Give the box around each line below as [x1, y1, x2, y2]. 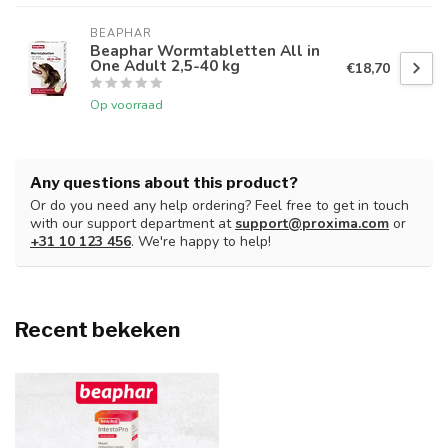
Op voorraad [90, 96, 163, 114]
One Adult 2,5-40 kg [90, 55, 240, 77]
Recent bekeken [15, 317, 180, 343]
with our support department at [30, 214, 235, 234]
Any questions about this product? [30, 173, 298, 193]
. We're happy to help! [131, 232, 271, 252]
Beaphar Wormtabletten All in [90, 40, 320, 62]
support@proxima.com [235, 214, 389, 234]
